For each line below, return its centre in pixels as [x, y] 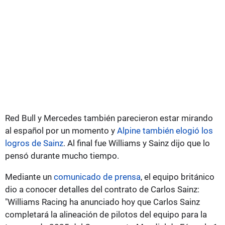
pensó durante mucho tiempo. [62, 155]
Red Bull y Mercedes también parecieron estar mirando [109, 118]
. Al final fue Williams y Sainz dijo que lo [137, 143]
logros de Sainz [34, 143]
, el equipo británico [178, 177]
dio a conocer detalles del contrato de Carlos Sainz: [102, 189]
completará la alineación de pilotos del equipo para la [106, 214]
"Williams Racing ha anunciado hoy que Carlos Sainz [102, 202]
